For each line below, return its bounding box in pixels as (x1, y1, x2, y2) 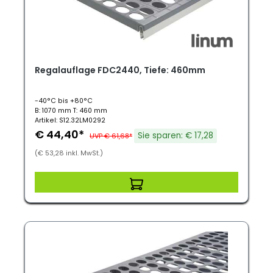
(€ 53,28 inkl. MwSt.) (35, 149, 103, 158)
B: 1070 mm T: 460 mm (35, 106, 107, 115)
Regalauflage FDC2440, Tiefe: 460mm (35, 64, 205, 76)
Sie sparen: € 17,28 (138, 130, 213, 141)
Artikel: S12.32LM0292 (35, 116, 105, 125)
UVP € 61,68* (90, 131, 132, 141)
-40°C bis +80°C (35, 96, 93, 105)
